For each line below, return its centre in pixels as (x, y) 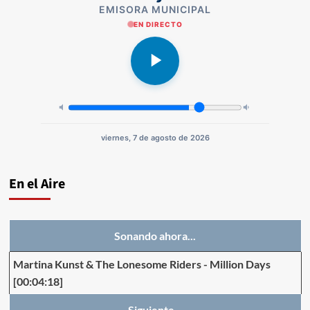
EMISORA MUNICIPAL (155, 9)
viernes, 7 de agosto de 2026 (155, 137)
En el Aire (37, 184)
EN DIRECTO (158, 24)
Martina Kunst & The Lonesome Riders (107, 264)
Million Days (240, 264)
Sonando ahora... (155, 235)
